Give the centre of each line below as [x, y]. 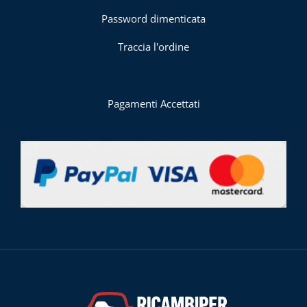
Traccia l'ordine [153, 47]
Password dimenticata [153, 18]
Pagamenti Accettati [153, 103]
